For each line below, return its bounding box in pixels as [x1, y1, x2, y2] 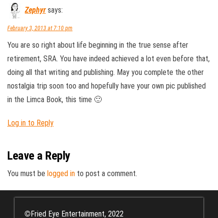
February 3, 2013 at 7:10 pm [7, 25, 73, 32]
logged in [47, 169, 75, 178]
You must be [7, 169, 47, 178]
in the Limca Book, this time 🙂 [7, 95, 102, 104]
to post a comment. [75, 169, 137, 178]
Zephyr [25, 5, 46, 15]
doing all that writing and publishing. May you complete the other [7, 68, 204, 77]
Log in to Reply [7, 118, 54, 127]
